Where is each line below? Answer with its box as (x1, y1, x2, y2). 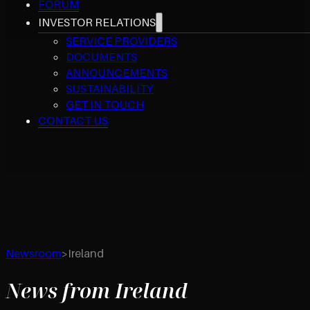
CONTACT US (38, 113, 109, 127)
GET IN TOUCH (66, 97, 145, 111)
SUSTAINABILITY (66, 81, 154, 95)
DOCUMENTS (66, 49, 138, 64)
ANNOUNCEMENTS (66, 65, 168, 80)
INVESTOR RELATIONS (38, 15, 156, 29)
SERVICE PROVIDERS (66, 33, 178, 48)
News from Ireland (6, 276, 188, 304)
